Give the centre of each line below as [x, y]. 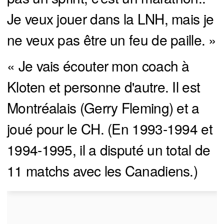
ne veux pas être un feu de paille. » [112, 39]
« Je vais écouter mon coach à [98, 65]
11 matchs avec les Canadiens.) [102, 170]
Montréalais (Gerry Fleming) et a [103, 107]
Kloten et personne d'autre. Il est [104, 86]
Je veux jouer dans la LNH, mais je [110, 18]
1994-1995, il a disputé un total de [109, 149]
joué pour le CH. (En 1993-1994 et [110, 128]
